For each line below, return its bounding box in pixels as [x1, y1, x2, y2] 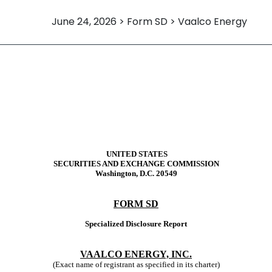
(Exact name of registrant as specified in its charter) [52, 260, 220, 269]
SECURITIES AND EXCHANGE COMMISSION [53, 159, 219, 168]
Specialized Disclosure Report [85, 219, 187, 228]
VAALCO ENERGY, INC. [80, 249, 192, 259]
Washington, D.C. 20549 [95, 169, 177, 178]
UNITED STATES [106, 149, 168, 158]
